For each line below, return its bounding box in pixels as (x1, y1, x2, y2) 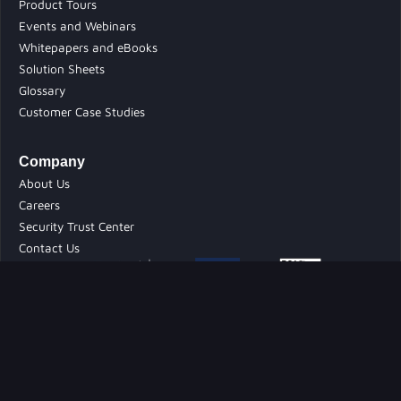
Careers (19, 198, 60, 213)
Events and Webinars (19, 19, 136, 34)
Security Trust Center (19, 219, 134, 235)
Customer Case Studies (19, 105, 145, 120)
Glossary (19, 83, 65, 98)
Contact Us (19, 241, 80, 256)
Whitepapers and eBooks (19, 40, 158, 55)
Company (19, 153, 85, 170)
